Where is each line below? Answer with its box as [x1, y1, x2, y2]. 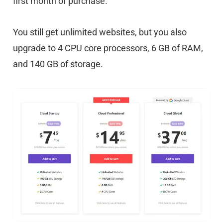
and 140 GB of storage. [13, 58, 103, 69]
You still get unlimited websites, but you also [13, 26, 187, 37]
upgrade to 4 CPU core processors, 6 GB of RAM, [13, 42, 203, 53]
